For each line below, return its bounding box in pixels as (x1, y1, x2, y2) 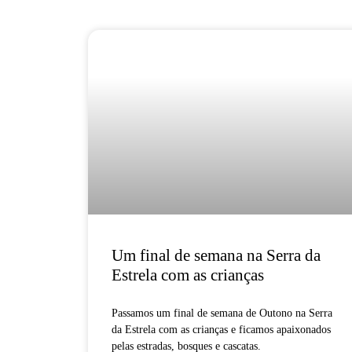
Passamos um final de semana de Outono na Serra (112, 306, 332, 319)
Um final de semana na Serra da (112, 245, 321, 265)
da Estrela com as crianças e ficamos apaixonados (112, 323, 331, 335)
